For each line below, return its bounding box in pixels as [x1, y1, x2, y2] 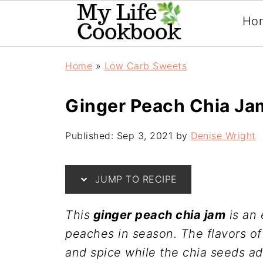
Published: [65, 130, 117, 141]
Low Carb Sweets [104, 60, 187, 72]
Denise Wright [191, 130, 256, 141]
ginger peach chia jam [90, 208, 225, 222]
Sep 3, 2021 [116, 130, 173, 141]
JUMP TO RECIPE [92, 173, 177, 185]
